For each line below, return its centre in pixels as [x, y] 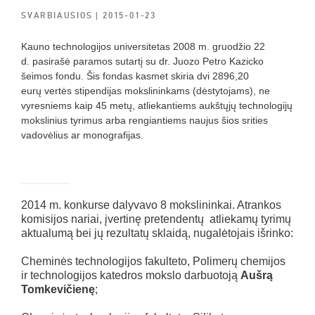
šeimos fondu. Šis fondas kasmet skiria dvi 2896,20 [135, 76]
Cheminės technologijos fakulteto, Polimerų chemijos [153, 262]
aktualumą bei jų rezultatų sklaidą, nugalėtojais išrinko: [157, 233]
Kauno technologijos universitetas [97, 47]
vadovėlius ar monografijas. [82, 135]
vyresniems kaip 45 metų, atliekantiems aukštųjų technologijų [157, 106]
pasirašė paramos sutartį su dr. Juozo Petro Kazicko [148, 62]
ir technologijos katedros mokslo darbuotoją [131, 276]
